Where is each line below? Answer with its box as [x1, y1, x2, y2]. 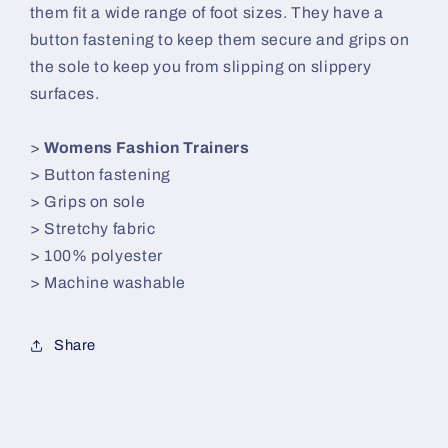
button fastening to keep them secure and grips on [29, 31, 410, 49]
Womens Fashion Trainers [44, 139, 250, 157]
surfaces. [29, 85, 100, 103]
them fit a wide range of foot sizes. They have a [29, 4, 384, 22]
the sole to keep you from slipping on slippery [29, 58, 372, 76]
